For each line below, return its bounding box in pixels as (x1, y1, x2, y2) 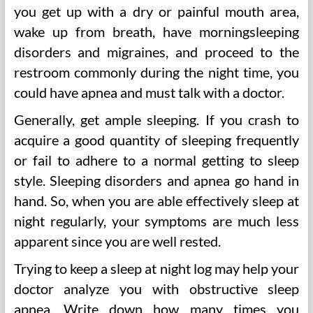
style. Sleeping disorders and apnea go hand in (13, 172, 300, 189)
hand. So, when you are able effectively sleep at (13, 192, 300, 209)
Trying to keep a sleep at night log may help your (13, 260, 300, 277)
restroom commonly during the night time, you (13, 64, 300, 80)
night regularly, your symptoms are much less (13, 212, 300, 229)
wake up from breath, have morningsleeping (13, 23, 300, 40)
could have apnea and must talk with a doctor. (13, 84, 284, 101)
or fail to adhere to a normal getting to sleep (13, 152, 300, 168)
